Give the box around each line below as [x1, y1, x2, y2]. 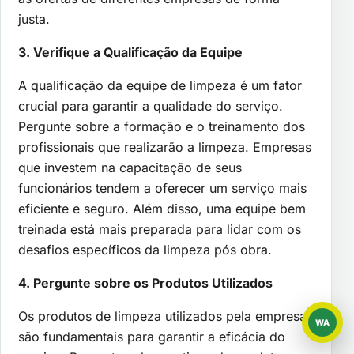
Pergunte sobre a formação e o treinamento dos [18, 118, 305, 134]
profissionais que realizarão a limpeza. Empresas [18, 138, 311, 155]
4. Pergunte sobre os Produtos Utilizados [18, 274, 273, 291]
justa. [18, 10, 50, 27]
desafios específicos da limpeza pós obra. [18, 241, 272, 258]
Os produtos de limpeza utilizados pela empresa [18, 307, 307, 324]
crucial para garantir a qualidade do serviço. [18, 97, 283, 114]
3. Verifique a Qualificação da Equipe [18, 43, 243, 60]
